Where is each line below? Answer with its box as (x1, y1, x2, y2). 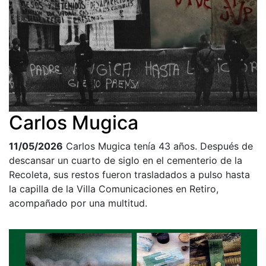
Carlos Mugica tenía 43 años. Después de (66, 140, 253, 152)
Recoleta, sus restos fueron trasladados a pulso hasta (9, 168, 250, 180)
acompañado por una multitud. (9, 197, 147, 209)
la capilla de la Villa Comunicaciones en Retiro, (9, 182, 218, 195)
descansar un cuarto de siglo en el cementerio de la (9, 154, 242, 166)
